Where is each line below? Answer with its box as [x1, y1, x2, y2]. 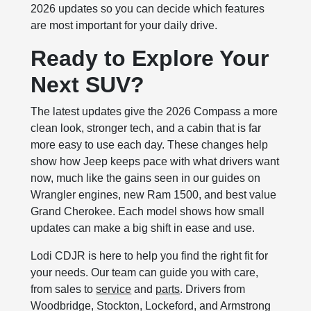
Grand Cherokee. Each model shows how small [31, 205, 265, 218]
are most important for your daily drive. [31, 19, 218, 32]
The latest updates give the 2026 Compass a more [31, 106, 278, 118]
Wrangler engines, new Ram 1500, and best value [31, 189, 277, 201]
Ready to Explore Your [31, 46, 269, 72]
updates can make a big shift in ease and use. [31, 222, 255, 235]
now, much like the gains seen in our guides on [31, 172, 261, 185]
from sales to [31, 283, 96, 296]
